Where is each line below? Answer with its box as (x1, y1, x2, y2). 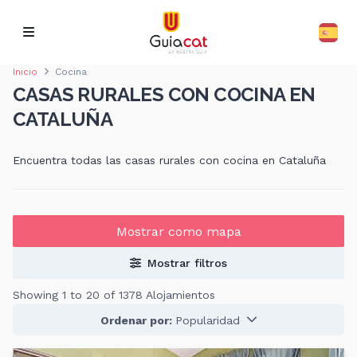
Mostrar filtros (147, 257, 227, 270)
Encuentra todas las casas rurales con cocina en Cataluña (13, 154, 326, 167)
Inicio (13, 66, 37, 78)
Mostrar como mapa (116, 223, 241, 239)
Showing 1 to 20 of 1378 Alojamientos (13, 288, 215, 302)
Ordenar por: (100, 313, 175, 327)
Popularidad (175, 313, 240, 327)
